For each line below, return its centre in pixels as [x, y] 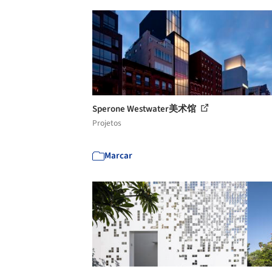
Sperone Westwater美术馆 [145, 109]
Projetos [107, 123]
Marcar [118, 155]
